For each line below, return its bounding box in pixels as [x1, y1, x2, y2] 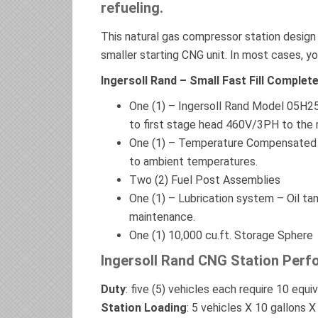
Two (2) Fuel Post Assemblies [129, 173, 280, 187]
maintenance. [129, 210, 195, 224]
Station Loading [101, 301, 187, 314]
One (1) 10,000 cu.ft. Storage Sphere [129, 229, 313, 242]
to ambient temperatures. [129, 155, 258, 168]
